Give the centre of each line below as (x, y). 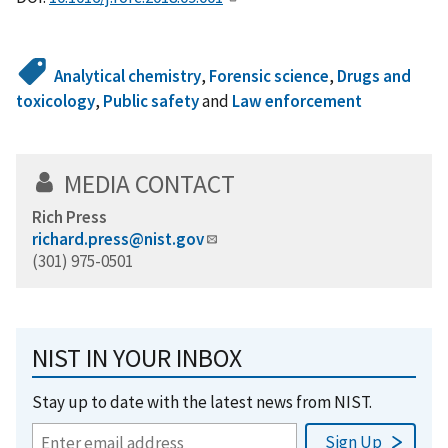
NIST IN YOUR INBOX (137, 357)
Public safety (151, 100)
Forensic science (269, 75)
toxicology (55, 100)
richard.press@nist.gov (118, 238)
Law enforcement (297, 100)
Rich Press (69, 216)
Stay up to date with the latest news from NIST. (202, 401)
